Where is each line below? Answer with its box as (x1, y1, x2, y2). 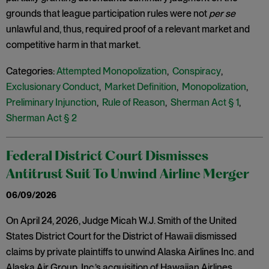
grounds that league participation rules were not (6, 8, 209, 19)
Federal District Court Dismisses (6, 151, 208, 163)
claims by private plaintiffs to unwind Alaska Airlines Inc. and (6, 246, 254, 258)
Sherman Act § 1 (171, 97, 239, 108)
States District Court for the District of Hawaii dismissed (6, 231, 237, 242)
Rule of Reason (102, 97, 165, 108)
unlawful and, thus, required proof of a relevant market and (6, 23, 250, 35)
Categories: (6, 65, 55, 77)
